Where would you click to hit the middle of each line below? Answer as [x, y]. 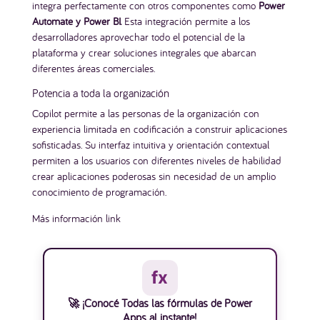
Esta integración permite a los [185, 21]
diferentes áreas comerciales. [93, 68]
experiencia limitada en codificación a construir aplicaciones [159, 129]
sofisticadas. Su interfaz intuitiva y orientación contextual [150, 144]
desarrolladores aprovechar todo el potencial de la [138, 36]
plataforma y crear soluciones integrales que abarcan [144, 52]
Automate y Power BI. [76, 21]
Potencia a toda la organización [100, 92]
